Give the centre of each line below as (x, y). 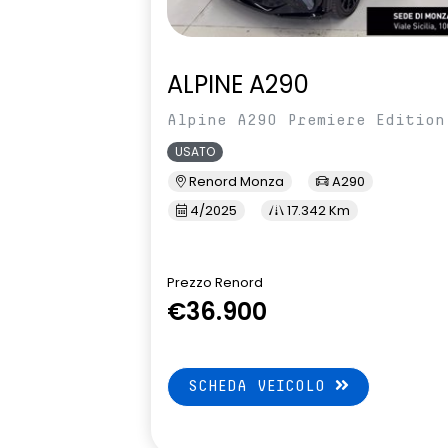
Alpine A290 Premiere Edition (306, 120)
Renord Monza (235, 182)
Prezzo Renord (215, 283)
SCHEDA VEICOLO (261, 386)
